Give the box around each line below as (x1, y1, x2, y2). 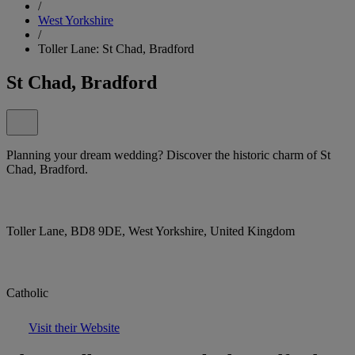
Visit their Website (29, 320, 120, 334)
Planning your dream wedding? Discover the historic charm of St (6, 147, 330, 162)
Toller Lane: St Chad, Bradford (38, 41, 194, 55)
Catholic (6, 285, 48, 300)
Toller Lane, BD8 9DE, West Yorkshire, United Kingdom (6, 223, 295, 238)
